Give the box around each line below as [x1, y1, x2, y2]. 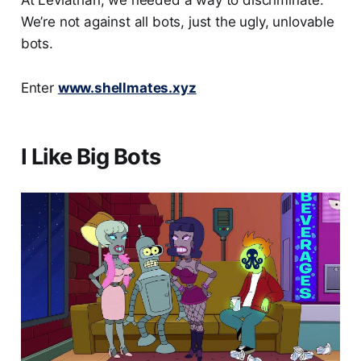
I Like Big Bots [20, 143, 161, 170]
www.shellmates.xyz [57, 80, 197, 96]
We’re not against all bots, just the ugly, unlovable [20, 14, 334, 30]
